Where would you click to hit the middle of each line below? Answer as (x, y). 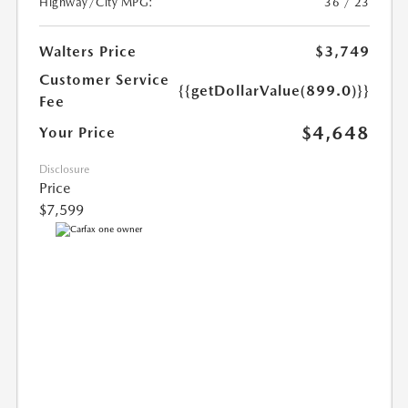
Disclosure (65, 170)
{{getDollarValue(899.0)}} (274, 91)
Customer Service (105, 80)
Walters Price (88, 52)
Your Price (78, 133)
